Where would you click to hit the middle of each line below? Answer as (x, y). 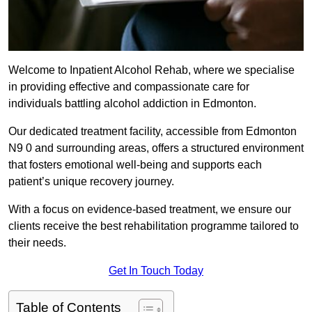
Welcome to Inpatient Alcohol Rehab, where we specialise (151, 70)
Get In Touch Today (156, 271)
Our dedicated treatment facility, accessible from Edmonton (153, 132)
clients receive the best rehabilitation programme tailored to (154, 226)
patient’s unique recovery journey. (91, 182)
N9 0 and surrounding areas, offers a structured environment (156, 148)
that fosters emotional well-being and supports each (135, 165)
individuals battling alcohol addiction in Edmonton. (132, 104)
